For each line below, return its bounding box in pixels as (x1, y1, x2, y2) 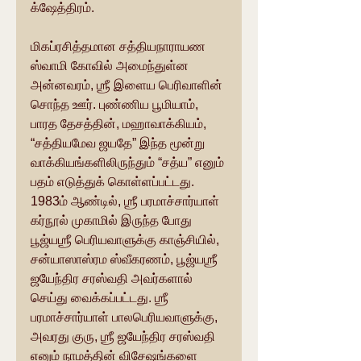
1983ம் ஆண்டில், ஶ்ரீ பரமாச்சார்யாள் (31, 194, 222, 209)
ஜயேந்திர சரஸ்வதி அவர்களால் (31, 272, 196, 286)
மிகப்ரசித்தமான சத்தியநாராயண (31, 39, 209, 54)
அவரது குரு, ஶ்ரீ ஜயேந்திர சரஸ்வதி (31, 330, 218, 344)
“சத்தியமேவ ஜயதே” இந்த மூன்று (31, 136, 208, 151)
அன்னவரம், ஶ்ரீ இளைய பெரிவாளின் (31, 78, 226, 93)
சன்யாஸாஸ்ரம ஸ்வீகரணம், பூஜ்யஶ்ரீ (31, 252, 221, 267)
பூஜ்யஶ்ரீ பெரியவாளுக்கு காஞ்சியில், (31, 233, 222, 247)
